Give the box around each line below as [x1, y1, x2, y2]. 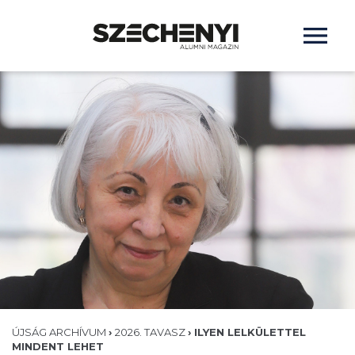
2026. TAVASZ [115, 326, 188, 338]
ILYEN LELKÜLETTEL [194, 326, 306, 338]
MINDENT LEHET [12, 340, 104, 353]
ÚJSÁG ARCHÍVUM [12, 326, 109, 338]
